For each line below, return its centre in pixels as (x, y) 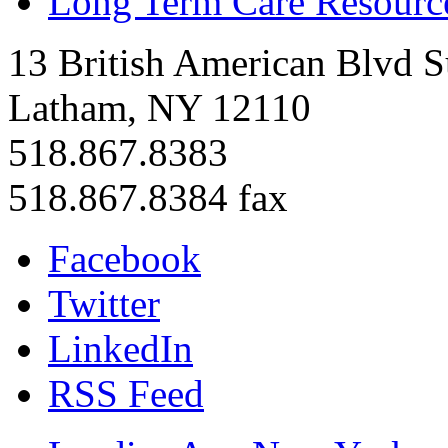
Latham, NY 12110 (159, 108)
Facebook (124, 259)
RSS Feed (126, 394)
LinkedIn (120, 349)
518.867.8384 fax (148, 198)
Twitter (104, 304)
